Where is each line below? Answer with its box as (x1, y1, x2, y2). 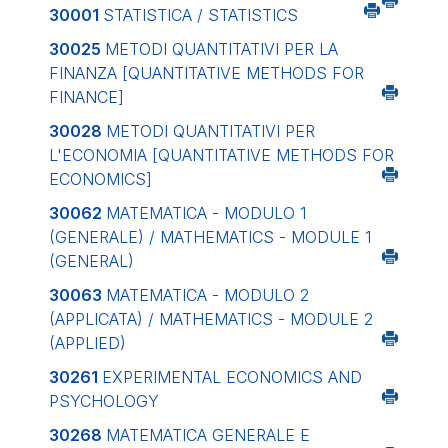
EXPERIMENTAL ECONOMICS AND (102, 367, 362, 387)
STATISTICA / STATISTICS (103, 5, 298, 25)
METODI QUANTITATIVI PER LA (105, 39, 338, 59)
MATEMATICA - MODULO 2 (106, 285, 309, 305)
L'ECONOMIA (49, 145, 152, 165)
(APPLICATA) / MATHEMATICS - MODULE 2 (49, 309, 373, 329)
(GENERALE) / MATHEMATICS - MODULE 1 (49, 227, 371, 247)
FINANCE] (49, 87, 124, 107)
